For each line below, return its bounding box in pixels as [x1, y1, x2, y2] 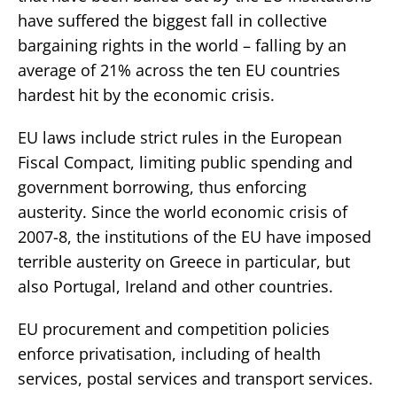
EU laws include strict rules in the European [18, 127, 342, 149]
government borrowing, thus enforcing [18, 176, 307, 198]
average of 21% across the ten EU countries [18, 59, 340, 82]
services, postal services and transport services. [18, 368, 373, 390]
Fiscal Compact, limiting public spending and [18, 152, 353, 174]
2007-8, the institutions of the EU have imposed [18, 226, 371, 248]
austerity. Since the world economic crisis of [18, 201, 347, 223]
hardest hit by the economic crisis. [18, 84, 275, 106]
